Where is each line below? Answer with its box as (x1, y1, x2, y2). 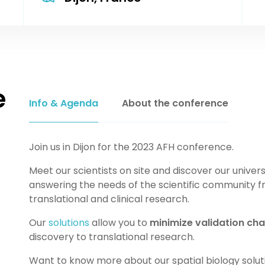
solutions (48, 215, 89, 230)
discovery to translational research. (28, 230, 195, 244)
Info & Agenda (28, 96, 98, 110)
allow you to (89, 215, 150, 230)
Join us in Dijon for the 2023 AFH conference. (28, 140, 234, 154)
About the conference (121, 96, 228, 110)
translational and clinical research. (28, 192, 189, 206)
